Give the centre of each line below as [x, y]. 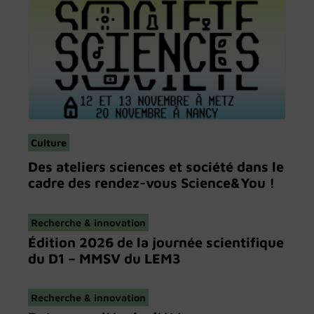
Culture [49, 143]
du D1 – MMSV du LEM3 [104, 258]
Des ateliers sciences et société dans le [156, 167]
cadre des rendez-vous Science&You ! [151, 183]
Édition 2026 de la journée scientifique [156, 242]
